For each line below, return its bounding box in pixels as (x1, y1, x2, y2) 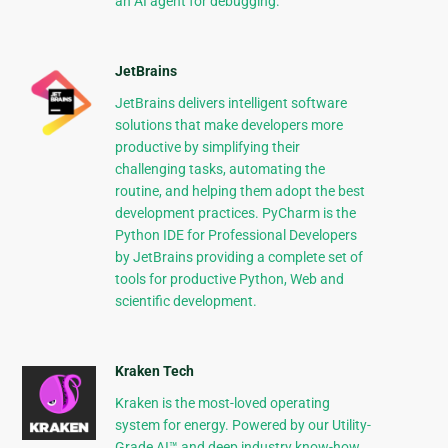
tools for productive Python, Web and (114, 271, 344, 288)
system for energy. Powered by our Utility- (114, 417, 371, 434)
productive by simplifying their (114, 139, 300, 156)
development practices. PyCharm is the (114, 205, 356, 222)
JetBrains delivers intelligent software (114, 95, 347, 112)
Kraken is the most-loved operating (114, 395, 330, 412)
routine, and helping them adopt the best (114, 183, 365, 200)
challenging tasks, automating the (114, 161, 325, 178)
